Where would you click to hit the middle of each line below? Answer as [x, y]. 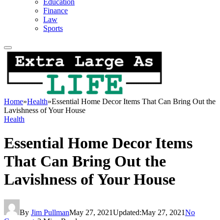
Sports [53, 28]
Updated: [127, 212]
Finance [55, 11]
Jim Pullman [50, 212]
